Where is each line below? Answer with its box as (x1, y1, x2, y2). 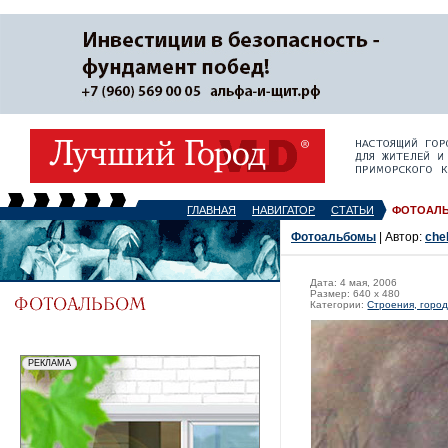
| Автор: (376, 230, 425, 244)
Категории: (310, 299, 368, 310)
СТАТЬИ (331, 204, 374, 216)
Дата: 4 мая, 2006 (310, 277, 398, 288)
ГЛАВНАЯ (187, 204, 236, 216)
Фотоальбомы (291, 230, 376, 244)
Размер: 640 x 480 (310, 288, 401, 299)
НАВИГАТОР (252, 204, 315, 216)
